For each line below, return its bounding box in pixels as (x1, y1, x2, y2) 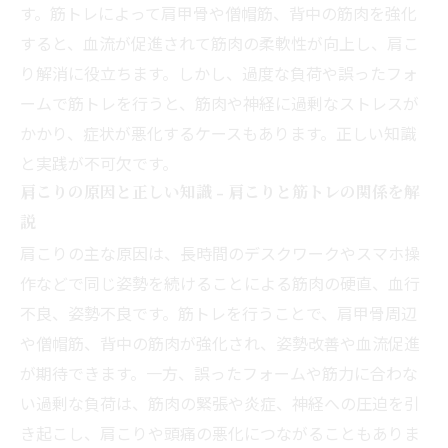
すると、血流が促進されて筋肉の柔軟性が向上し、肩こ (20, 30, 419, 55)
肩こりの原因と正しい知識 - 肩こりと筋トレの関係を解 (20, 181, 420, 204)
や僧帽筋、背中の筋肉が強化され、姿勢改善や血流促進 (20, 330, 420, 355)
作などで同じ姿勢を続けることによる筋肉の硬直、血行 (20, 270, 420, 295)
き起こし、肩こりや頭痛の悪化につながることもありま (20, 420, 420, 445)
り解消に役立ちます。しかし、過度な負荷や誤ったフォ (20, 60, 418, 85)
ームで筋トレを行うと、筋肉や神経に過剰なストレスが (20, 90, 419, 115)
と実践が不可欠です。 (20, 150, 178, 175)
